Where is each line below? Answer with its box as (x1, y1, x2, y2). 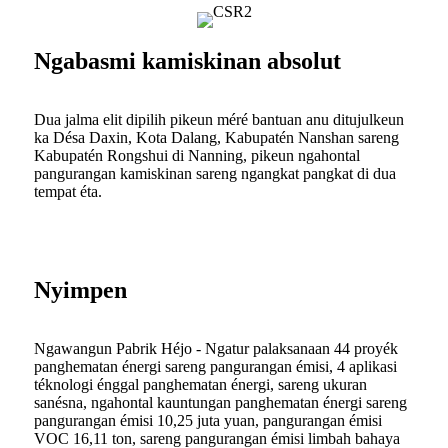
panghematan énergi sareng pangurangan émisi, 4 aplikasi (34, 358, 397, 376)
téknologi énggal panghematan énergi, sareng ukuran (34, 376, 367, 394)
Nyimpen (34, 277, 127, 304)
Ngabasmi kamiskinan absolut (34, 48, 341, 75)
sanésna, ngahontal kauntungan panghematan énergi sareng (34, 394, 407, 412)
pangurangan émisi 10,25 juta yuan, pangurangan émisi (34, 412, 382, 430)
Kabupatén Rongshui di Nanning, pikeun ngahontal (34, 147, 360, 165)
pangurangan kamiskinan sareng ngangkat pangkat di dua (34, 165, 396, 183)
